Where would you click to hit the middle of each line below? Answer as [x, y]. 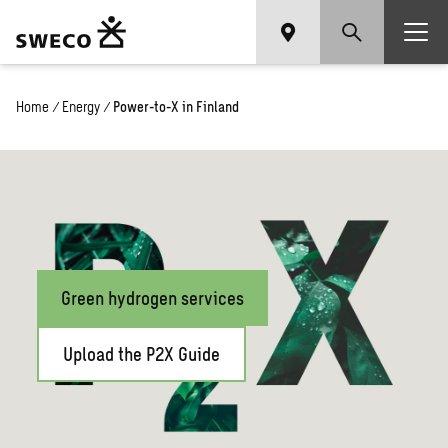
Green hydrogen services [153, 298]
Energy [81, 106]
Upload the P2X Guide [142, 354]
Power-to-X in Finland [176, 106]
